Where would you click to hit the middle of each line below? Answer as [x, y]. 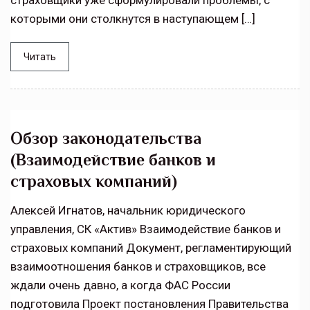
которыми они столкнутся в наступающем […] [133, 19]
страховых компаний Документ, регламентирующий [151, 248]
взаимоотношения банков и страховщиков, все [138, 267]
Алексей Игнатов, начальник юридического [128, 211]
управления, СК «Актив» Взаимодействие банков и [146, 229]
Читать [40, 57]
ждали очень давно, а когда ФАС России [120, 285]
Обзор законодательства [106, 138]
